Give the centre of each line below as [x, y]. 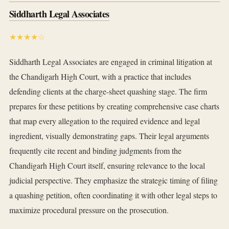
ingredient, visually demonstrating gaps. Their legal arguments [109, 136]
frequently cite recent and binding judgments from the [95, 151]
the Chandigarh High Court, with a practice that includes [100, 77]
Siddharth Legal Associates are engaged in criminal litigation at [111, 62]
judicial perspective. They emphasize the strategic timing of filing [113, 180]
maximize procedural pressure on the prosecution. [89, 210]
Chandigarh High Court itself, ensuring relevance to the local [107, 166]
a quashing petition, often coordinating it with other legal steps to [113, 195]
